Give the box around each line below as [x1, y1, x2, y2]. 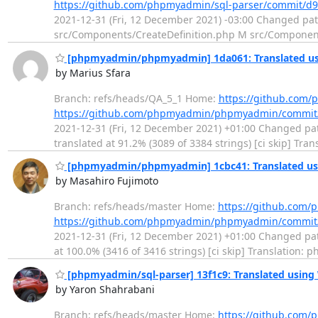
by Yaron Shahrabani [55, 282, 155, 296]
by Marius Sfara [55, 65, 131, 79]
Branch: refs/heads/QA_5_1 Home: [53, 91, 219, 105]
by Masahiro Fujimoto [55, 174, 158, 188]
